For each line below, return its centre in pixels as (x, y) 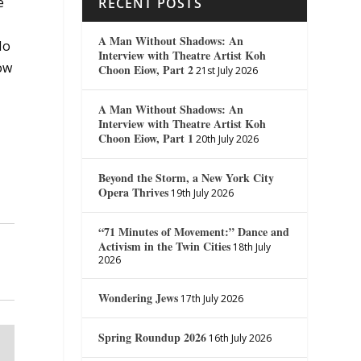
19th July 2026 (203, 193)
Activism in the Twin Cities (165, 246)
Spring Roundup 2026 (153, 337)
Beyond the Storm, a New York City (187, 177)
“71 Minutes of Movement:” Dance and (194, 231)
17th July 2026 (212, 298)
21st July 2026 (227, 70)
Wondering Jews (139, 297)
